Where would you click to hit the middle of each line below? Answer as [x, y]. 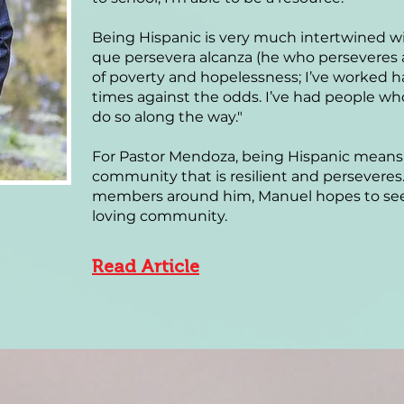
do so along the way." [167, 117]
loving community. [160, 216]
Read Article [146, 266]
